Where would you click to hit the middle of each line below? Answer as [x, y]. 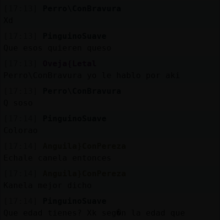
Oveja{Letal [69, 63]
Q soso [18, 103]
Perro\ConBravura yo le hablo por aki [92, 75]
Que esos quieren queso [57, 48]
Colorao [20, 130]
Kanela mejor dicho [47, 185]
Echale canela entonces [57, 158]
